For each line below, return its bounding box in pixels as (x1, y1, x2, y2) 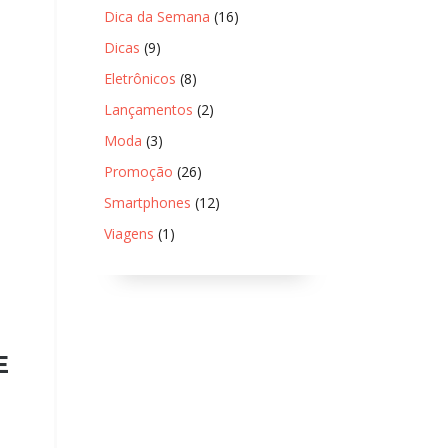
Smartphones (103, 193, 191, 212)
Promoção (103, 162, 173, 181)
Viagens (103, 224, 154, 243)
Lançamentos (103, 100, 193, 119)
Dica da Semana (103, 7, 210, 26)
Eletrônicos (103, 69, 176, 88)
